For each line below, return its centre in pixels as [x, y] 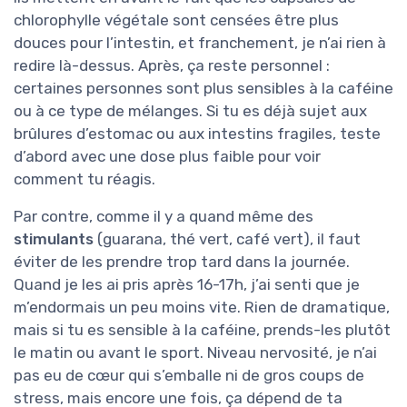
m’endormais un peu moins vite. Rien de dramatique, [202, 308]
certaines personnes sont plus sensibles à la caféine [203, 89]
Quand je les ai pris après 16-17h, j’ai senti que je [187, 285]
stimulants [54, 239]
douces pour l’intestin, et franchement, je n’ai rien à [200, 43]
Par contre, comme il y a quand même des [164, 217]
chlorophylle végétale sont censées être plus [176, 20]
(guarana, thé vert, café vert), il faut [227, 239]
